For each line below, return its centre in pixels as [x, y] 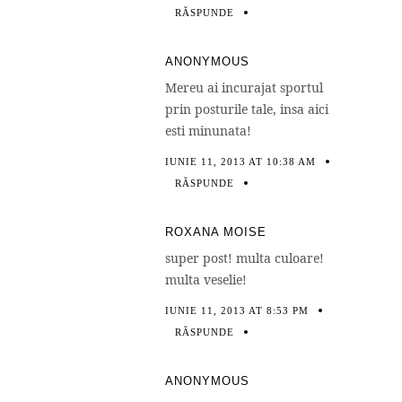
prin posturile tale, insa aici [247, 109]
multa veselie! [206, 279]
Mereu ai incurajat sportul [244, 87]
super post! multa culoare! [245, 258]
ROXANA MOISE [216, 232]
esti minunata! [208, 130]
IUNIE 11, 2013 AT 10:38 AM [240, 161]
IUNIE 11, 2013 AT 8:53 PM [237, 310]
